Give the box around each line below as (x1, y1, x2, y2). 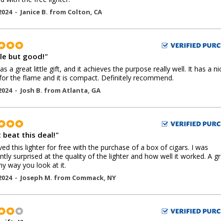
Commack (72, 173, 104, 182)
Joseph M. (20, 173, 54, 182)
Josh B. (20, 86, 44, 95)
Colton (68, 7, 90, 16)
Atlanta (62, 86, 88, 95)
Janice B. (20, 7, 49, 16)
